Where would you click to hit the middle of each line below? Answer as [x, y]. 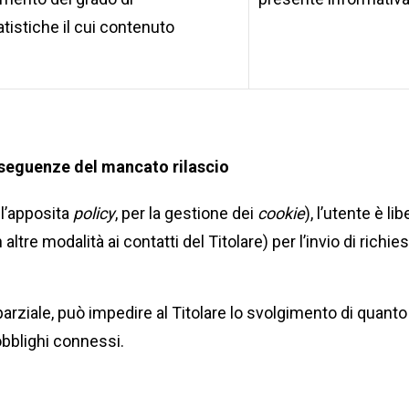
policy [94, 213]
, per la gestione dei [186, 213]
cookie [281, 213]
